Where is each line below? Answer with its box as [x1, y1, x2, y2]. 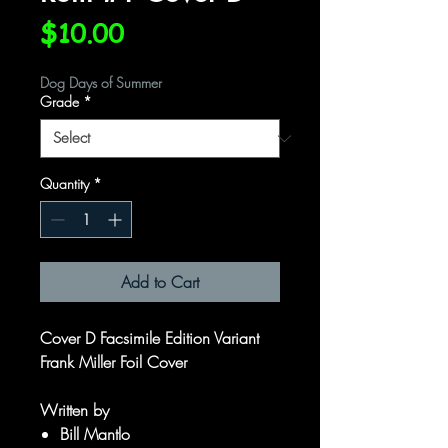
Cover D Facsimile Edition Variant [40, 327, 259, 349]
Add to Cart [121, 271, 199, 293]
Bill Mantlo [60, 423, 130, 445]
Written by [40, 399, 109, 421]
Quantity [40, 174, 89, 193]
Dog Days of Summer [40, 73, 162, 92]
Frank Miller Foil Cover [40, 351, 187, 373]
